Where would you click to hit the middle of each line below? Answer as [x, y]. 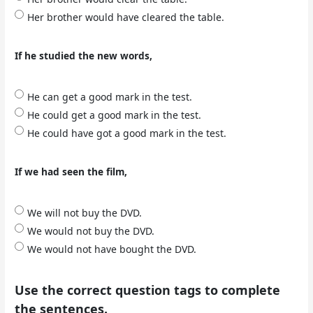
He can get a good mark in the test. [110, 96]
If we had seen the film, [71, 171]
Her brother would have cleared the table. [126, 17]
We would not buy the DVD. [91, 231]
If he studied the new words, [84, 55]
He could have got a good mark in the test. [127, 133]
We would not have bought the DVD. [112, 249]
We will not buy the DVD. [85, 213]
